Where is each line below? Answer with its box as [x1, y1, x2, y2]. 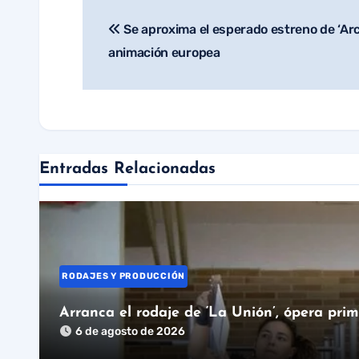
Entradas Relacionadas [39, 161, 216, 178]
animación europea [108, 45, 220, 61]
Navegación [95, 23, 198, 42]
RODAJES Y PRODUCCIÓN [62, 271, 186, 282]
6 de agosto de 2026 [75, 325, 185, 339]
